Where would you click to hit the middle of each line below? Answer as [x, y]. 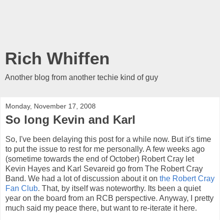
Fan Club [22, 188]
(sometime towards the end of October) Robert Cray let [100, 159]
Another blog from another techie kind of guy [82, 77]
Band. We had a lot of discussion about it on [82, 178]
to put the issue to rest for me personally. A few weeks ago [105, 149]
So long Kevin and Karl [70, 120]
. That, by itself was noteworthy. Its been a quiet [119, 188]
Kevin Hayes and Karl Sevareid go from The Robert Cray [104, 168]
